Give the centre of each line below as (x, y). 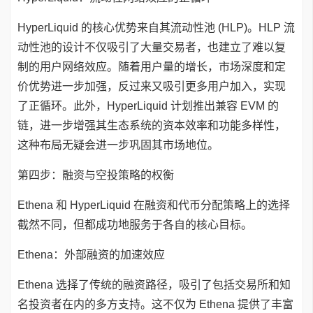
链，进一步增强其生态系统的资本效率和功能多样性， (152, 125)
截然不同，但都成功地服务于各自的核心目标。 (135, 225)
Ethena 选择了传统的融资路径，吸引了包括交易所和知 (154, 285)
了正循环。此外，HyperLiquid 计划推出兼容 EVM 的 (148, 106)
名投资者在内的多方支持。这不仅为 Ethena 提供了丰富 (155, 304)
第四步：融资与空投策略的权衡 (96, 175)
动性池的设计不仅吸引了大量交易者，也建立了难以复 (152, 47)
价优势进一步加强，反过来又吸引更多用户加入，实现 (152, 86)
